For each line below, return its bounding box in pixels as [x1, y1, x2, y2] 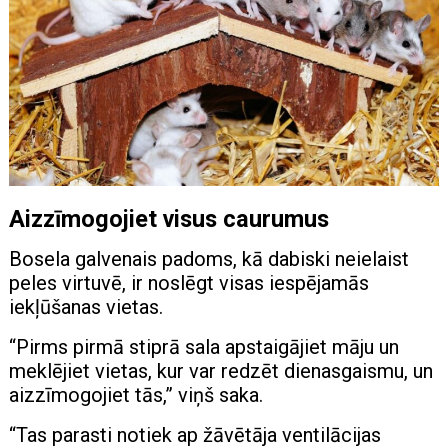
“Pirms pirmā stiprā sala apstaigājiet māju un [9, 334, 400, 359]
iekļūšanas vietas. [9, 294, 164, 319]
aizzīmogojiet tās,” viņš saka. [9, 382, 264, 407]
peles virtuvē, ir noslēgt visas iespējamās [9, 270, 370, 295]
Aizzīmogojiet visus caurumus [9, 204, 330, 233]
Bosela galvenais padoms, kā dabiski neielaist [9, 246, 410, 271]
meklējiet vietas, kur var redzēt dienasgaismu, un [9, 358, 434, 383]
